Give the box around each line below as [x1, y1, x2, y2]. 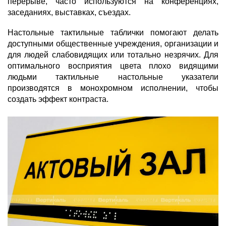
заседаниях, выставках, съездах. [8, 8, 131, 17]
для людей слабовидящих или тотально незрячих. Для [8, 50, 218, 60]
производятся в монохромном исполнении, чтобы [8, 84, 218, 93]
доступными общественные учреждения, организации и [8, 39, 218, 48]
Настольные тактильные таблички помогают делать [8, 28, 218, 37]
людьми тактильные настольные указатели [8, 73, 218, 82]
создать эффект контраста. [8, 95, 108, 104]
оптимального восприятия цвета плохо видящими [8, 62, 218, 71]
